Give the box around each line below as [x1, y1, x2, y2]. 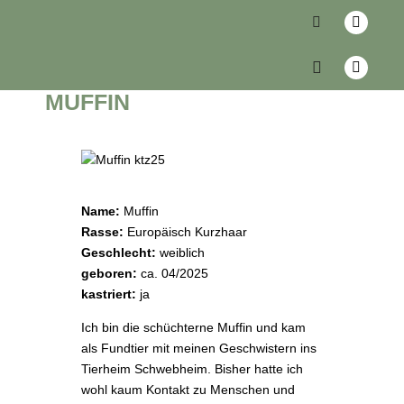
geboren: [81, 266, 137, 280]
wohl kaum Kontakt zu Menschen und [81, 382, 295, 397]
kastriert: [81, 287, 136, 301]
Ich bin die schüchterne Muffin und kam [81, 320, 306, 335]
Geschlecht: [81, 245, 156, 260]
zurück [66, 51, 103, 65]
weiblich [156, 245, 205, 260]
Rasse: [81, 225, 124, 239]
